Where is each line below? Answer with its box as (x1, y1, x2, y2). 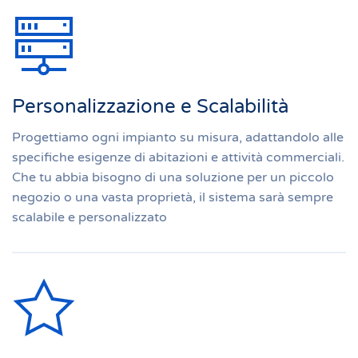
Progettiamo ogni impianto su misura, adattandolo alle (12, 129, 344, 145)
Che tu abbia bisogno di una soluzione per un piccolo (12, 169, 334, 185)
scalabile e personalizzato (12, 209, 167, 225)
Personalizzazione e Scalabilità (12, 95, 288, 118)
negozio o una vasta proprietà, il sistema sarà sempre (12, 189, 333, 205)
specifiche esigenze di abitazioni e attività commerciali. (12, 149, 344, 165)
